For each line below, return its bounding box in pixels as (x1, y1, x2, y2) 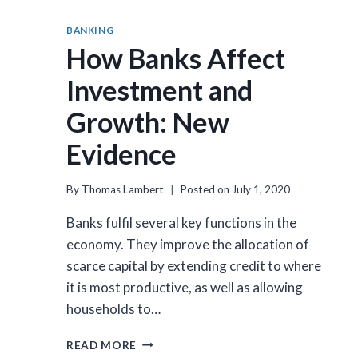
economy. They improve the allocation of (66, 235, 309, 253)
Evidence (66, 137, 177, 171)
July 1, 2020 (232, 182, 291, 196)
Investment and (66, 74, 253, 107)
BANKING (66, 24, 114, 37)
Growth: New (66, 105, 229, 139)
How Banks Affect (66, 42, 285, 75)
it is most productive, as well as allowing (66, 278, 303, 296)
